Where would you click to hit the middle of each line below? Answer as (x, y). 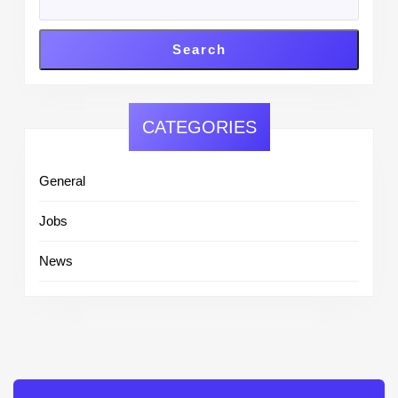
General (62, 180)
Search (199, 49)
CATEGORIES (199, 127)
